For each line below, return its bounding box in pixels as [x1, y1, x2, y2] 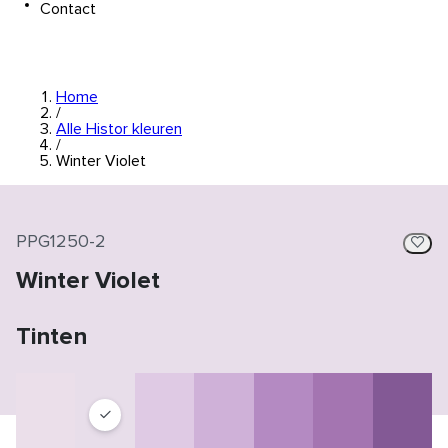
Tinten [16, 325, 87, 349]
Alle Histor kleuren [56, 121, 182, 137]
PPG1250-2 [16, 233, 106, 251]
